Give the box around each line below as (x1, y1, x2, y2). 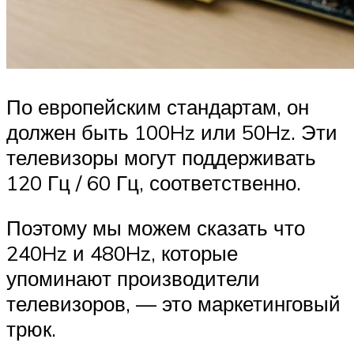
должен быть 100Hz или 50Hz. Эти (6, 119, 337, 145)
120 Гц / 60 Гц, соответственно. (6, 169, 301, 195)
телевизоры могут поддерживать (6, 144, 316, 170)
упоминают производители (6, 265, 260, 292)
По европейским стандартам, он (6, 93, 309, 119)
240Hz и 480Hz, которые (6, 240, 238, 266)
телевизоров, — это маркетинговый (6, 291, 341, 317)
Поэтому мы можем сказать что (6, 215, 305, 241)
